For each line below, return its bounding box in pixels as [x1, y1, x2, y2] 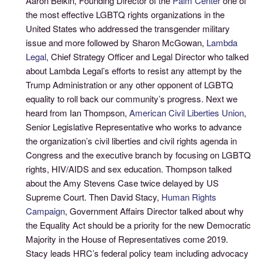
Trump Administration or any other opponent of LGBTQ [26, 78, 234, 91]
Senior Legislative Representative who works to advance [26, 120, 242, 133]
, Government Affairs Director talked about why [65, 204, 244, 217]
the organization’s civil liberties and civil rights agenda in [26, 134, 237, 147]
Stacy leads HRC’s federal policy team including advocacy [26, 246, 249, 259]
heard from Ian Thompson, [26, 106, 130, 119]
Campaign [26, 204, 65, 217]
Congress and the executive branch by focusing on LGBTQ [26, 148, 251, 161]
